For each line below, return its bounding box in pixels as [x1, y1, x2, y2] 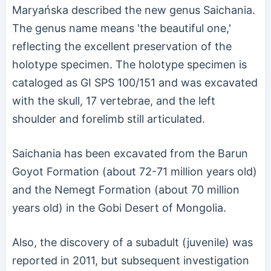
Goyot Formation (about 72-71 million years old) [12, 165, 257, 178]
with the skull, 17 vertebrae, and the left [12, 94, 215, 107]
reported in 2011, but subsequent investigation [12, 253, 249, 267]
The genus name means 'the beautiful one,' [12, 21, 231, 34]
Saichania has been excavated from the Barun [12, 146, 248, 160]
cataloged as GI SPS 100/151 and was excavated [12, 76, 258, 89]
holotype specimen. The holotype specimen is [12, 57, 247, 71]
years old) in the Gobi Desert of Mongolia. [12, 201, 226, 214]
